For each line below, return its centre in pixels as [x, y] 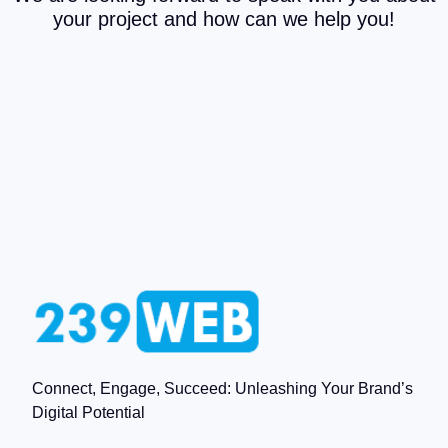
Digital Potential [88, 413]
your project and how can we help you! [224, 18]
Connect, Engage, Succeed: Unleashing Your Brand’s [222, 389]
